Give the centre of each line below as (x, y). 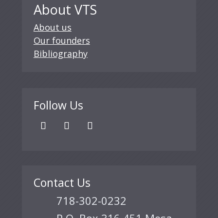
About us (52, 27)
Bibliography (60, 54)
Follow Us (58, 105)
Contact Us (62, 182)
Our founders (62, 40)
